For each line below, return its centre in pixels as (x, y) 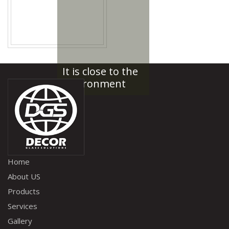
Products (24, 191)
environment (94, 84)
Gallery (20, 221)
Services (22, 206)
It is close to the (100, 71)
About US (24, 176)
